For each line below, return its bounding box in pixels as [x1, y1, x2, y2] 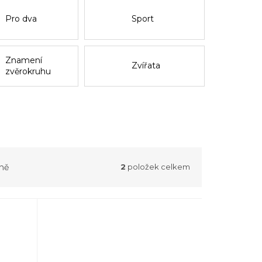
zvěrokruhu [5, 65, 51, 77]
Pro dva [5, 13, 37, 25]
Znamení [5, 54, 43, 65]
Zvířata [131, 60, 160, 71]
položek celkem [126, 162, 190, 172]
